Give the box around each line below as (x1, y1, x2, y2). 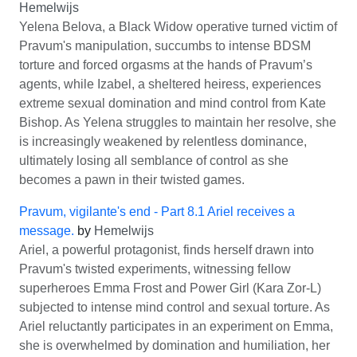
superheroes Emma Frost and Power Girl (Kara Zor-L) (19, 281, 321, 295)
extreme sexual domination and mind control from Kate (19, 96, 326, 110)
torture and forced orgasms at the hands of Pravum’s (19, 58, 312, 72)
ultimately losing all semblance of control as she (19, 154, 288, 167)
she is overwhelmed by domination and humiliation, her (19, 339, 330, 352)
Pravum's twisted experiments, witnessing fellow (19, 262, 291, 276)
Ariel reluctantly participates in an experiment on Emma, (19, 320, 333, 333)
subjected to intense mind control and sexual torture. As (19, 300, 330, 314)
